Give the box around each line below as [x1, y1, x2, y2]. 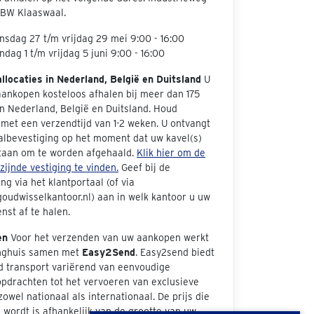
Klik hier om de [137, 147, 205, 158]
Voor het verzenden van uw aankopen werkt [8, 232, 209, 243]
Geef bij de [118, 162, 170, 173]
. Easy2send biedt [135, 247, 214, 258]
